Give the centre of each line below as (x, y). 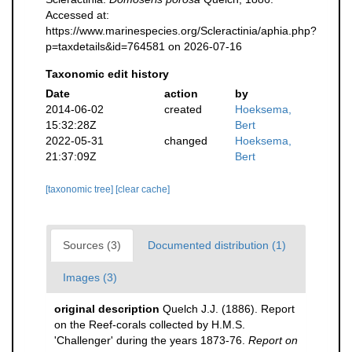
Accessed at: (77, 15)
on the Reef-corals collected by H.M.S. (150, 324)
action (181, 93)
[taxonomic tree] (81, 189)
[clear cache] (143, 189)
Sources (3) (92, 245)
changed (185, 141)
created (183, 109)
